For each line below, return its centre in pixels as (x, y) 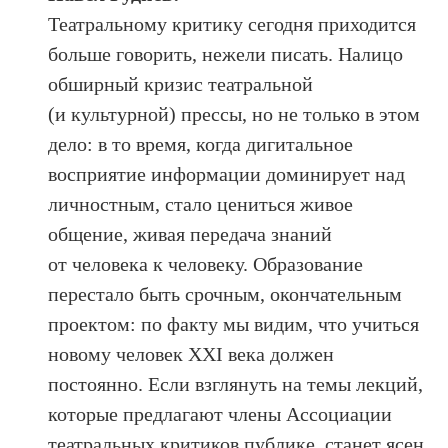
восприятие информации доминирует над (227, 173)
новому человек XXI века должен (191, 353)
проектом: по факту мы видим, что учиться (234, 323)
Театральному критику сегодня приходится (232, 23)
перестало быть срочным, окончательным (225, 293)
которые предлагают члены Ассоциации (220, 413)
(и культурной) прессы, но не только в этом (234, 113)
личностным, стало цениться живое (201, 203)
